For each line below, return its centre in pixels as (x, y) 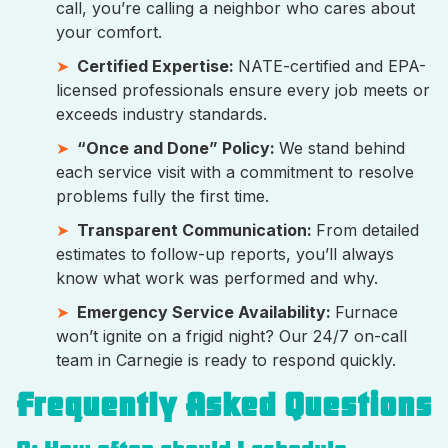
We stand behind (342, 148)
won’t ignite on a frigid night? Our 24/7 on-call (231, 336)
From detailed (367, 230)
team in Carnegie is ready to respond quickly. (226, 360)
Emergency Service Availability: (206, 312)
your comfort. (109, 32)
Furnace (366, 312)
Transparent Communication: (196, 230)
